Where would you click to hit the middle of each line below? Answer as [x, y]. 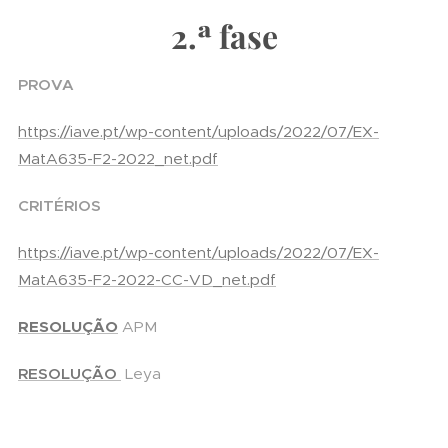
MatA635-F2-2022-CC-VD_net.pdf [147, 279]
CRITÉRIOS [59, 205]
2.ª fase [224, 35]
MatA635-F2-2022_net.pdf [118, 158]
